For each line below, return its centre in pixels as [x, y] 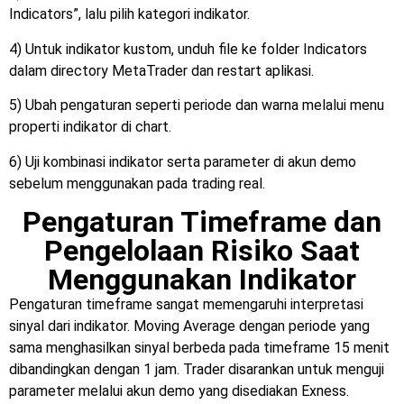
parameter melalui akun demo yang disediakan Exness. [179, 391]
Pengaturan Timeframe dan [202, 222]
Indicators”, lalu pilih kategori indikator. [129, 14]
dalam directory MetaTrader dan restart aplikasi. [161, 70]
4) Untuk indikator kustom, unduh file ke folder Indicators [188, 49]
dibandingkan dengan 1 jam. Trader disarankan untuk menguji [197, 370]
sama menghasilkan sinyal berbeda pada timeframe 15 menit [199, 348]
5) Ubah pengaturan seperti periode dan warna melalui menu [197, 106]
